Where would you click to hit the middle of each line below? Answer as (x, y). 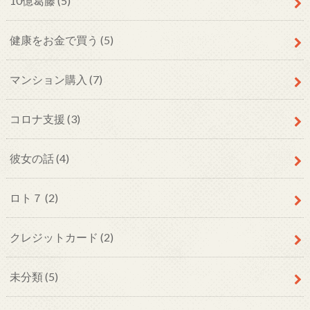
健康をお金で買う (55, 39)
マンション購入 (49, 79)
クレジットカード (55, 237)
